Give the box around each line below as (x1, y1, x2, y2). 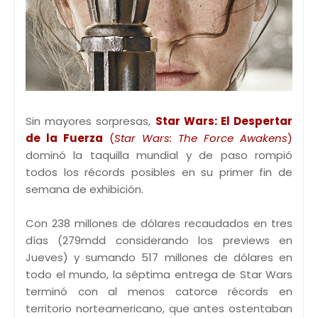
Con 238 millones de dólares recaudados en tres (26, 216, 292, 231)
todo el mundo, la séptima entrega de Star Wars (26, 267, 292, 283)
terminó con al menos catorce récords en (26, 284, 292, 300)
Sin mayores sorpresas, (26, 114, 155, 129)
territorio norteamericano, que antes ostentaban (26, 301, 292, 317)
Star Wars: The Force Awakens (114, 131, 287, 146)
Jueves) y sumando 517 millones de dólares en (26, 250, 292, 265)
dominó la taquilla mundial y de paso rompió (26, 148, 292, 163)
